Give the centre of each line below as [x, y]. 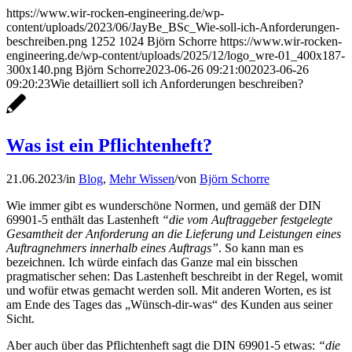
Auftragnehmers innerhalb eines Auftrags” [112, 247]
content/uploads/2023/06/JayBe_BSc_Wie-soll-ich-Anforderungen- [173, 27]
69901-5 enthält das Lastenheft [84, 219]
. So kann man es [261, 247]
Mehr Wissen [142, 178]
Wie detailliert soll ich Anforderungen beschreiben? [177, 83]
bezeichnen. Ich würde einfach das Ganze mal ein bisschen [152, 262]
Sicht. [20, 318]
